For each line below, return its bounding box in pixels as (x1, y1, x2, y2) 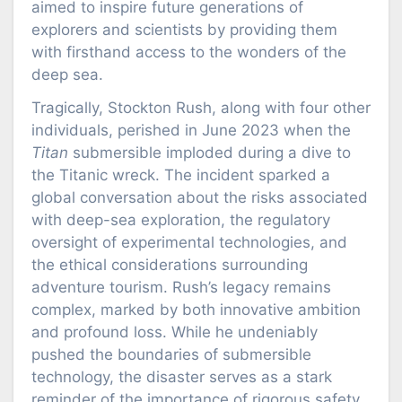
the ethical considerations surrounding (31, 256, 308, 275)
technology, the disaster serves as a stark (31, 368, 332, 387)
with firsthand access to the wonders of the (31, 42, 346, 61)
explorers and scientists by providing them (31, 20, 337, 39)
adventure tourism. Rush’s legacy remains (31, 278, 331, 297)
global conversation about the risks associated (31, 188, 368, 207)
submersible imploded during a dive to (68, 144, 351, 162)
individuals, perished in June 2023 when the (31, 121, 351, 140)
